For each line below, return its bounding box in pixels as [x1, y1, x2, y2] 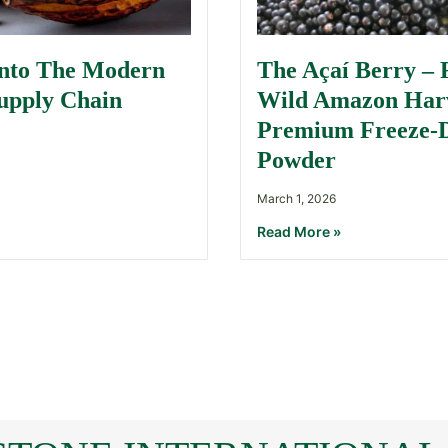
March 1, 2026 [257, 191, 336, 207]
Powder [257, 147, 336, 174]
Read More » [257, 223, 341, 241]
